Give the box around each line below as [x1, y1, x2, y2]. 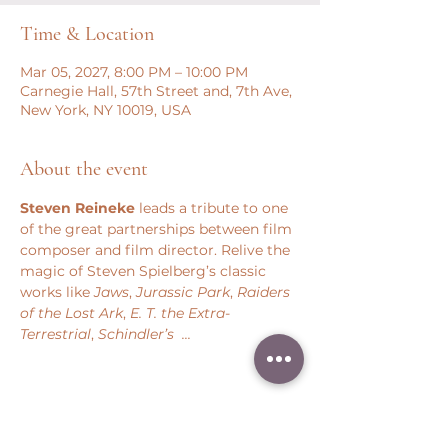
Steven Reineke [20, 199, 135, 217]
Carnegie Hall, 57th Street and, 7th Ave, [20, 82, 292, 100]
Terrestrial [20, 325, 91, 343]
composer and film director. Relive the [20, 241, 294, 259]
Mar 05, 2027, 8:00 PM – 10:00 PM [20, 63, 248, 81]
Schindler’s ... [98, 325, 191, 343]
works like [20, 283, 94, 301]
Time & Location [20, 22, 154, 46]
